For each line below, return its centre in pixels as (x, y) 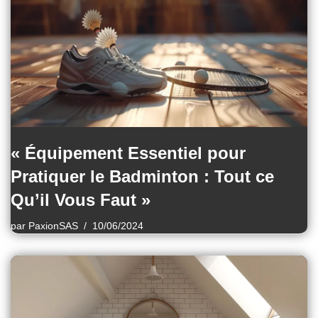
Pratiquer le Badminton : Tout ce (142, 176)
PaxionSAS (53, 226)
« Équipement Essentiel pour (128, 153)
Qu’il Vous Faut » (81, 199)
